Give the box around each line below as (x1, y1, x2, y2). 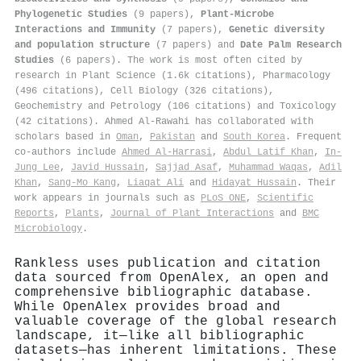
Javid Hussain (71, 161, 144, 173)
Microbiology (15, 222, 82, 234)
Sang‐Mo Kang (48, 176, 116, 189)
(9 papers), (127, 8, 201, 20)
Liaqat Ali (127, 176, 184, 189)
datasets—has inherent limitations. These (15, 342, 337, 358)
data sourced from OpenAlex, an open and (15, 270, 329, 285)
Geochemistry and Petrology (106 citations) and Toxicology (15, 100, 336, 112)
